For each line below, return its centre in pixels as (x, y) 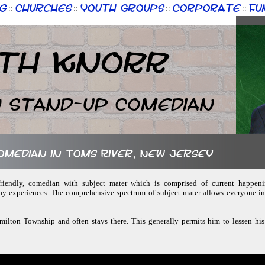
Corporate (206, 7)
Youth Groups (122, 7)
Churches (43, 7)
